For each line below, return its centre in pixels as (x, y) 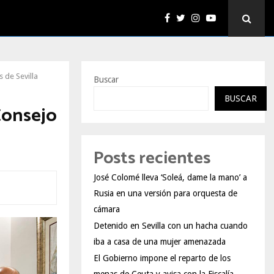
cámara (107, 209)
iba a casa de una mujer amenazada (160, 242)
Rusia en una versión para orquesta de (165, 193)
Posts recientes (152, 158)
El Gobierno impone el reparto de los (162, 258)
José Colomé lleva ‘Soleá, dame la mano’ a (170, 177)
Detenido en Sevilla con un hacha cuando (171, 226)
